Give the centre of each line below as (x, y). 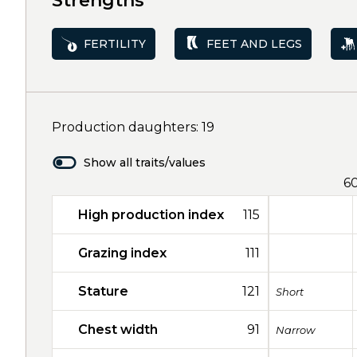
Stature (103, 291)
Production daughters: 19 (133, 127)
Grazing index (122, 253)
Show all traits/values (145, 163)
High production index (151, 215)
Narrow (295, 330)
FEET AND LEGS (254, 43)
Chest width (118, 330)
